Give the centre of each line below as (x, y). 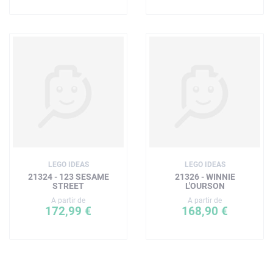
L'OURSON (205, 186)
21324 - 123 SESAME (68, 176)
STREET (68, 186)
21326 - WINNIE (205, 176)
